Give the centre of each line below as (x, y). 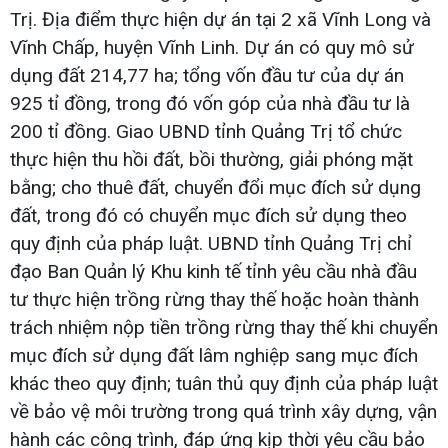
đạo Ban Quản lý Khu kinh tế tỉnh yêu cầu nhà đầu (213, 271)
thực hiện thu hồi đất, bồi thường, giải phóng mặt (211, 159)
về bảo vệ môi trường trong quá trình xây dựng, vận (223, 411)
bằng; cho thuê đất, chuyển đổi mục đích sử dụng (215, 187)
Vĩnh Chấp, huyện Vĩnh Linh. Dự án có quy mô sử (212, 47)
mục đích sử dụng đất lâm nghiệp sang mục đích (214, 355)
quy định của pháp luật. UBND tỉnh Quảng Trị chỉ (211, 243)
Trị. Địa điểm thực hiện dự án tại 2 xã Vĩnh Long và (220, 19)
